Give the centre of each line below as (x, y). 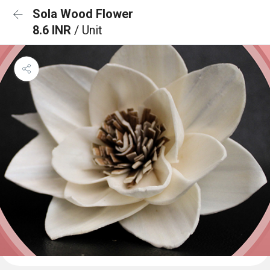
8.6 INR (53, 30)
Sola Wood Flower (83, 14)
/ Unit (88, 30)
